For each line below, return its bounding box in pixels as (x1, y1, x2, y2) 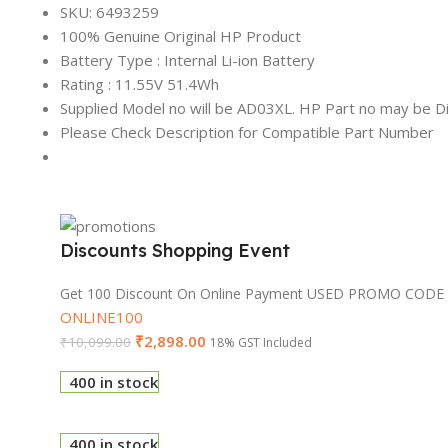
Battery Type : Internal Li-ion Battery (60, 49, 315, 70)
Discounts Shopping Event (60, 238, 290, 262)
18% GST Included (210, 333, 312, 351)
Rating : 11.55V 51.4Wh (60, 73, 219, 94)
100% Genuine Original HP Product (60, 25, 301, 46)
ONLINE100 (60, 306, 143, 327)
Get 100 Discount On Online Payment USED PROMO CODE (60, 283, 444, 303)
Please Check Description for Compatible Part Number (60, 121, 434, 142)
